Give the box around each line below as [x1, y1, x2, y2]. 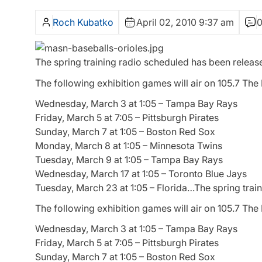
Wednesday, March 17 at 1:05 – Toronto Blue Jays [35, 167, 247, 180]
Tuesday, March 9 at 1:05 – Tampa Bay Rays [35, 153, 223, 166]
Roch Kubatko [53, 16, 113, 29]
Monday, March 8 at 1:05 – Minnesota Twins [35, 139, 222, 151]
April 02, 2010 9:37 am [136, 16, 234, 29]
